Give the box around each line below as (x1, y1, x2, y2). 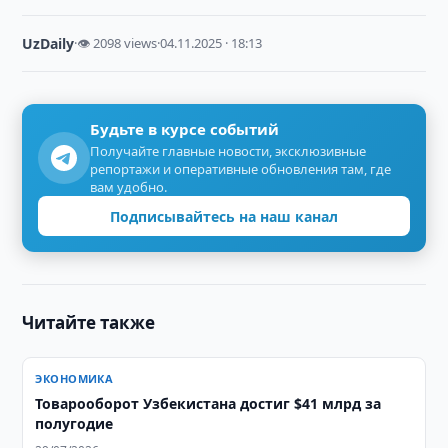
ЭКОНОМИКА (35, 371, 114, 386)
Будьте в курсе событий (90, 119, 280, 139)
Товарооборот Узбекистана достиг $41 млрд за (35, 394, 382, 413)
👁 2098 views (77, 34, 158, 52)
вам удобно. (90, 178, 168, 196)
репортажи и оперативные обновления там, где (90, 160, 392, 178)
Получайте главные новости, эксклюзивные (90, 142, 367, 160)
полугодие (35, 414, 114, 433)
